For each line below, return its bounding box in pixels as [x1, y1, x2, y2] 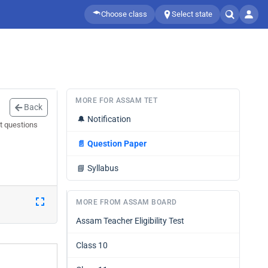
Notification [87, 114, 131, 124]
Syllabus [87, 163, 118, 173]
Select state [172, 10, 212, 19]
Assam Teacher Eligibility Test [76, 216, 184, 226]
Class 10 [76, 240, 108, 250]
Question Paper [87, 139, 147, 148]
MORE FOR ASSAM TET [75, 96, 157, 105]
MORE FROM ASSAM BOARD [76, 198, 177, 206]
